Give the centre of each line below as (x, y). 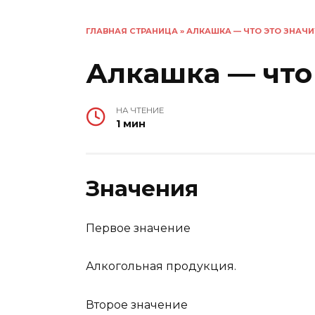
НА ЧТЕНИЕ (140, 111)
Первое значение (138, 229)
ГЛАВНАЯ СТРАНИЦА (132, 31)
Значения (142, 189)
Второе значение (137, 304)
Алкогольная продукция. (161, 266)
